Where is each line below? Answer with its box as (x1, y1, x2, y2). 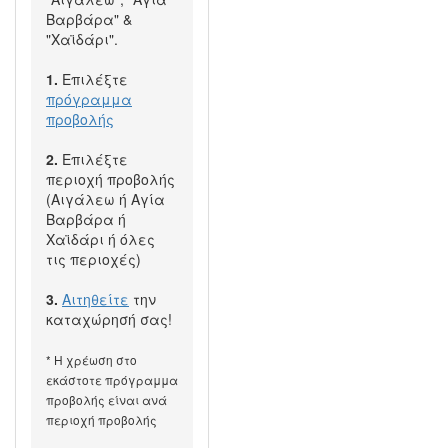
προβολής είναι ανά (46, 391, 167, 408)
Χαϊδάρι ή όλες (46, 229, 155, 249)
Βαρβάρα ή (46, 209, 126, 229)
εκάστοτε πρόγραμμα (46, 371, 178, 388)
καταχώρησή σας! (46, 309, 172, 329)
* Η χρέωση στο (46, 351, 137, 368)
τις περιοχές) (46, 249, 141, 269)
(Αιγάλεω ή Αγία (46, 189, 165, 209)
